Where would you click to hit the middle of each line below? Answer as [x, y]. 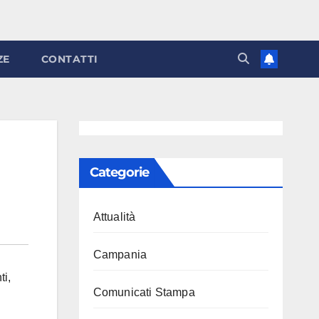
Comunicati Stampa [144, 292]
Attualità [114, 217]
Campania [120, 255]
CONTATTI [69, 59]
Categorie [119, 172]
